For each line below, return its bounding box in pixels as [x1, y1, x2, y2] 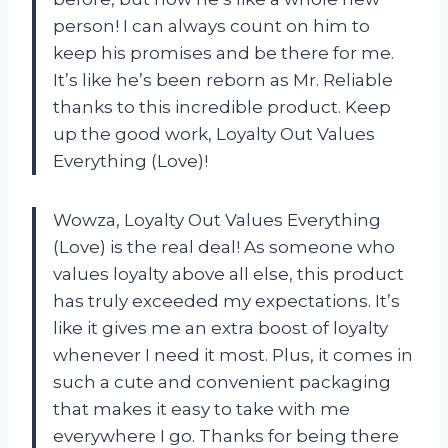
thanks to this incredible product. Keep [53, 96, 391, 117]
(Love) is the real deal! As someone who [53, 236, 395, 257]
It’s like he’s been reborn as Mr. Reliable [53, 69, 393, 90]
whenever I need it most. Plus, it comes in [53, 344, 413, 365]
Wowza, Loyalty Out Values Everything [53, 209, 381, 230]
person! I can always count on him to [53, 15, 370, 36]
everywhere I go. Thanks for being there [53, 425, 399, 446]
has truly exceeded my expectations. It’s [53, 290, 400, 311]
